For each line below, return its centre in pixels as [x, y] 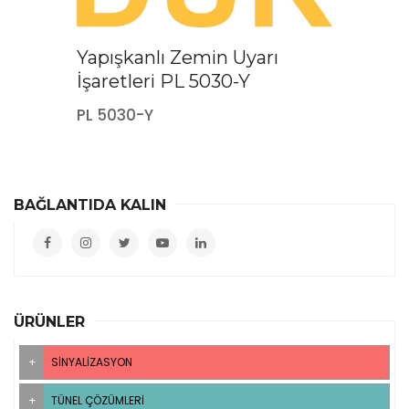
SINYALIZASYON [92, 362]
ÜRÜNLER [49, 321]
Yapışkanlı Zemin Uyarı [178, 57]
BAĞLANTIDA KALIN [90, 204]
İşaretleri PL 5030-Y [163, 81]
